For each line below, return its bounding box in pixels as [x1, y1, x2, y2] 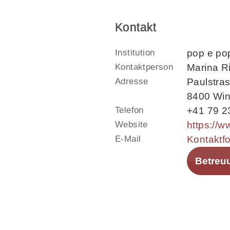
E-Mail [115, 133, 141, 144]
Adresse [115, 76, 148, 86]
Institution [115, 47, 155, 57]
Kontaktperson [115, 62, 174, 72]
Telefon [115, 105, 144, 115]
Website [115, 119, 148, 129]
